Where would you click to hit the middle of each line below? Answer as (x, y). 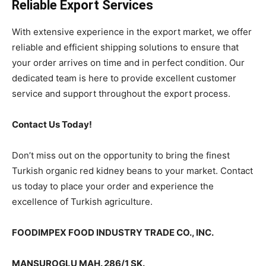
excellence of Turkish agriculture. (82, 201)
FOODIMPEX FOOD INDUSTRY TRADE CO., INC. (113, 232)
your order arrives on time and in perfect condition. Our (128, 62)
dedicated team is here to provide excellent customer (124, 78)
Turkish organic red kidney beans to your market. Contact (132, 170)
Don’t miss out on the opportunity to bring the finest (121, 155)
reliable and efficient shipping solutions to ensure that (125, 47)
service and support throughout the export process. (121, 93)
